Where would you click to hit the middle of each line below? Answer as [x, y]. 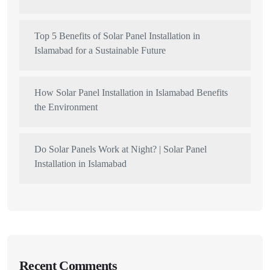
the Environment [66, 107]
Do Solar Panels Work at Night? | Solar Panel [121, 149]
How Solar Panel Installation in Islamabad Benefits [131, 93]
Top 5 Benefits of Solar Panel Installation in [117, 36]
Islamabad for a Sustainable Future [100, 51]
